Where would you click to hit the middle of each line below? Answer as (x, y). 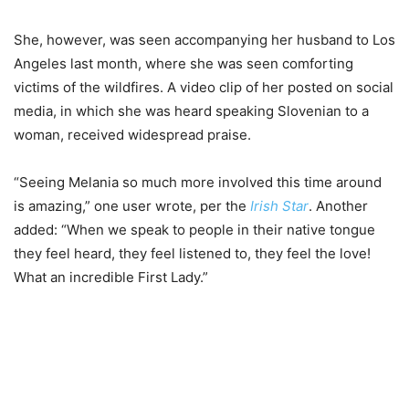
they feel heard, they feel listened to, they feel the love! (192, 254)
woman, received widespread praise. (132, 135)
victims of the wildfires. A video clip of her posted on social (204, 88)
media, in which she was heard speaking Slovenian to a (191, 111)
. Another (338, 206)
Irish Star (279, 206)
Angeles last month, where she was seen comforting (184, 64)
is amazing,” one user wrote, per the (132, 206)
